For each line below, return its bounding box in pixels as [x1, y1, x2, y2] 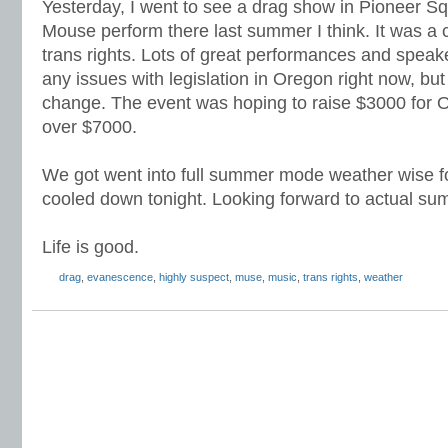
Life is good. [42, 237, 139, 257]
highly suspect [159, 271, 229, 283]
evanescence [87, 271, 153, 283]
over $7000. [42, 117, 137, 137]
